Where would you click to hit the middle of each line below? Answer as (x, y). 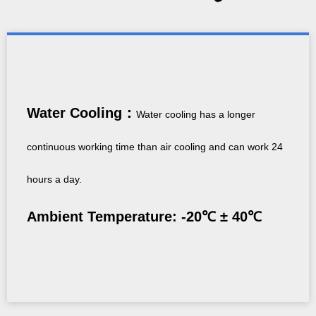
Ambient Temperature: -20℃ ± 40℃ (144, 217)
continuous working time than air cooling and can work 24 (155, 147)
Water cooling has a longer (196, 115)
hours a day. (54, 180)
